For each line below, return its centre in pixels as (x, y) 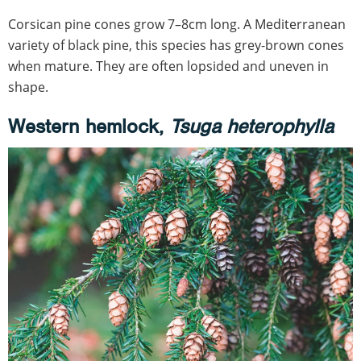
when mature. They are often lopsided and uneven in (168, 66)
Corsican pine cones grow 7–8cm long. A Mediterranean (177, 25)
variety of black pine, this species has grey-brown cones (176, 46)
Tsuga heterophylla (252, 127)
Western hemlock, (89, 127)
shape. (28, 87)
